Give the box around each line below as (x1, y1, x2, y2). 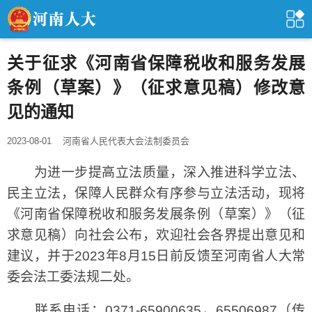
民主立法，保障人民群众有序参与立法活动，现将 (7, 185, 305, 201)
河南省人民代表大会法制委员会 (63, 135, 189, 146)
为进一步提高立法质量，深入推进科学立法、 (7, 164, 305, 180)
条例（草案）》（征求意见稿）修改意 (7, 78, 305, 97)
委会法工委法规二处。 (7, 269, 139, 284)
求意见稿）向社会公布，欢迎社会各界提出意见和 (7, 227, 305, 242)
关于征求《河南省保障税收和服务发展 (7, 54, 305, 72)
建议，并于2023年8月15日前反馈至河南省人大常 (7, 248, 305, 263)
